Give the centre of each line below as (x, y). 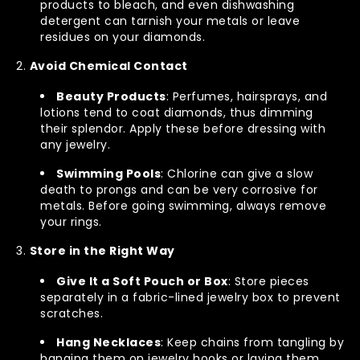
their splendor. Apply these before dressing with (183, 128)
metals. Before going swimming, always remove (183, 205)
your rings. (71, 221)
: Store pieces (268, 281)
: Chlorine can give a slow (237, 173)
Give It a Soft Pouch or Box (142, 281)
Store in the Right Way (102, 250)
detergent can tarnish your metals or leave (170, 20)
